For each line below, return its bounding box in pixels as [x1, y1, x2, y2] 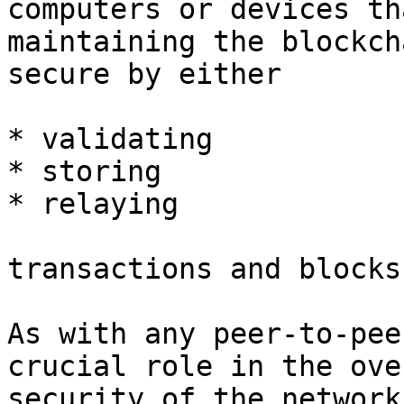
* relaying [7, 188, 179, 220]
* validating [7, 123, 213, 155]
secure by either [7, 58, 281, 90]
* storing [7, 155, 161, 188]
